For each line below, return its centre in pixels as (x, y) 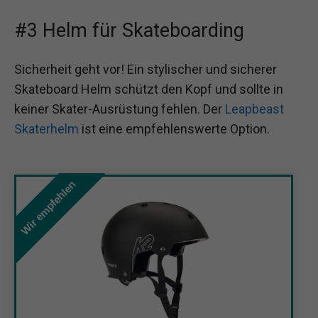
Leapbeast (254, 109)
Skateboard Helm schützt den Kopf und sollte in (149, 89)
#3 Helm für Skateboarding (129, 30)
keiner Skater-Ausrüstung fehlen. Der (120, 109)
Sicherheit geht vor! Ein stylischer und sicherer (146, 69)
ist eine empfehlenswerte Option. (174, 128)
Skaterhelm (46, 128)
